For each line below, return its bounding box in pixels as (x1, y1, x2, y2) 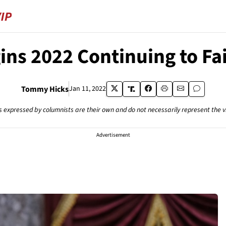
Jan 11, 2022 (69, 84, 106, 94)
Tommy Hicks (21, 83, 69, 95)
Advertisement (96, 131, 130, 139)
